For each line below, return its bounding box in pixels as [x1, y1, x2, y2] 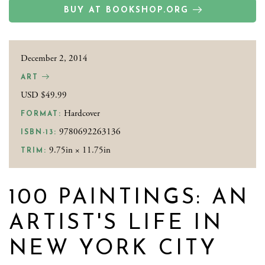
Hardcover [62, 108, 100, 119]
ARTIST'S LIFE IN [9, 213, 224, 235]
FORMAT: [21, 111, 62, 118]
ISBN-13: [21, 129, 57, 137]
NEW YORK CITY [9, 238, 218, 260]
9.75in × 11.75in [47, 144, 111, 156]
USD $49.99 [21, 89, 67, 101]
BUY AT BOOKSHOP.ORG [63, 6, 189, 15]
